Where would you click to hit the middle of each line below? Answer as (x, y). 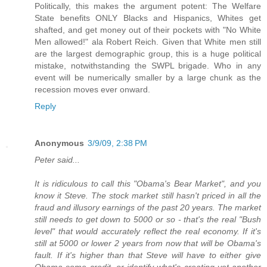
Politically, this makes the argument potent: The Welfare (148, 6)
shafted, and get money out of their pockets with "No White (148, 30)
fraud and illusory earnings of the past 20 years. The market (148, 208)
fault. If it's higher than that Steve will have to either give (148, 255)
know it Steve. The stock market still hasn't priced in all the (148, 196)
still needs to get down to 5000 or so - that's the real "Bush (148, 220)
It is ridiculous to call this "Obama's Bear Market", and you (148, 184)
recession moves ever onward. (92, 90)
